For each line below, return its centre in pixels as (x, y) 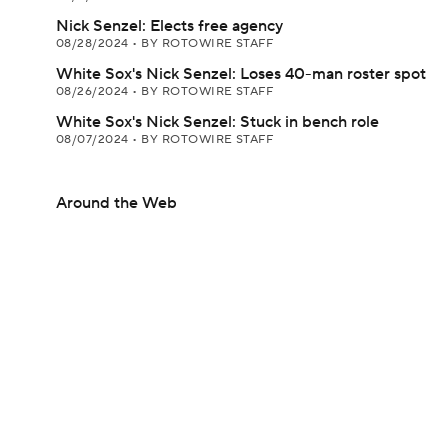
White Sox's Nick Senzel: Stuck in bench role (217, 122)
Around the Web (116, 203)
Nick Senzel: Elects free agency (169, 26)
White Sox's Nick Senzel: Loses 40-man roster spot (241, 74)
